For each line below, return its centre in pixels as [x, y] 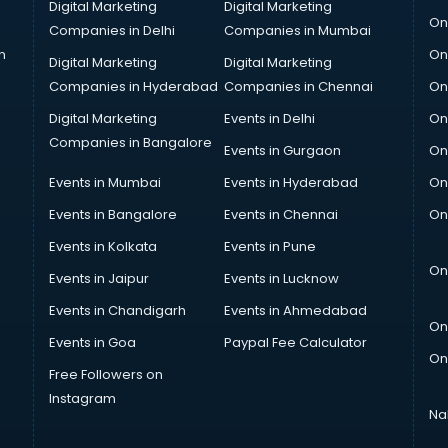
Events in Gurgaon [282, 150]
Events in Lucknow [281, 278]
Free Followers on [106, 374]
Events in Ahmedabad [295, 310]
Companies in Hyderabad [133, 86]
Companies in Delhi [112, 30]
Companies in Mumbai [297, 30]
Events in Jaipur [99, 278]
